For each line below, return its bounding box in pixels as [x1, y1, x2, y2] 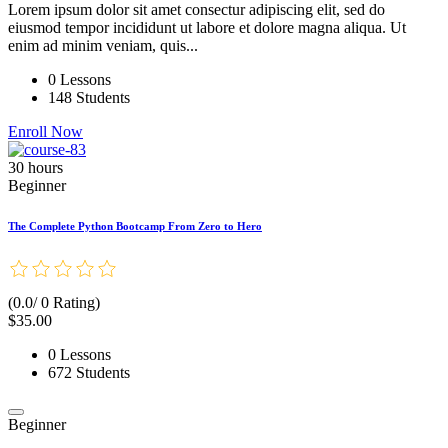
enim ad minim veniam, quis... [8, 37, 198, 55]
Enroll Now [8, 123, 83, 141]
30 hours [8, 159, 63, 177]
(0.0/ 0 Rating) [8, 294, 100, 312]
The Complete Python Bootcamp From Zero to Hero [8, 220, 262, 233]
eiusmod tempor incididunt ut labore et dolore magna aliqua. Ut [8, 19, 406, 37]
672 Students [48, 364, 130, 382]
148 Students [48, 89, 130, 107]
